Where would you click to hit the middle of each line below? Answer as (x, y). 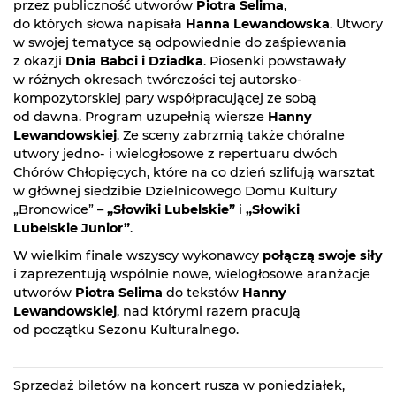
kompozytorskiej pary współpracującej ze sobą (165, 99)
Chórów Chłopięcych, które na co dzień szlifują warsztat (194, 173)
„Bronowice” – (60, 210)
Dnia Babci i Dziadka (134, 61)
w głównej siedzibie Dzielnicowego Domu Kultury (175, 191)
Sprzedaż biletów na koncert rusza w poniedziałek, (179, 386)
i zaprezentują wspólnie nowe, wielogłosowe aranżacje (192, 274)
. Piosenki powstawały (274, 61)
